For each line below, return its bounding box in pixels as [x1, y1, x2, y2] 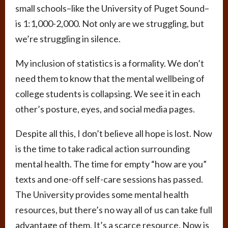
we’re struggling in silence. [15, 33, 122, 44]
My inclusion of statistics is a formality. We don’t [15, 57, 204, 69]
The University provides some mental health [15, 188, 189, 200]
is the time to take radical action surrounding [15, 142, 190, 154]
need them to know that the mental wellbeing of [15, 72, 205, 84]
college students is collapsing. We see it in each [15, 88, 201, 99]
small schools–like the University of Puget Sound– [15, 2, 209, 14]
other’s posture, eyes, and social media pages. [15, 103, 196, 115]
